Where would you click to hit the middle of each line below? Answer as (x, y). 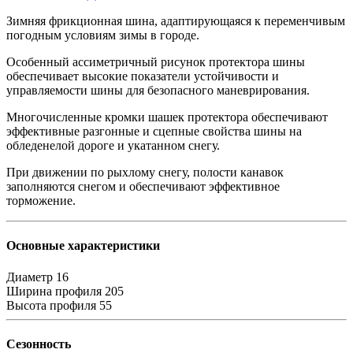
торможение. (41, 201)
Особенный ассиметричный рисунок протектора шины (156, 62)
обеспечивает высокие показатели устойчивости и (143, 76)
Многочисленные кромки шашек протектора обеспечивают (167, 117)
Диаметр (30, 277)
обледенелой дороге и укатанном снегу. (113, 146)
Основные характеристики (83, 246)
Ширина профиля (54, 291)
